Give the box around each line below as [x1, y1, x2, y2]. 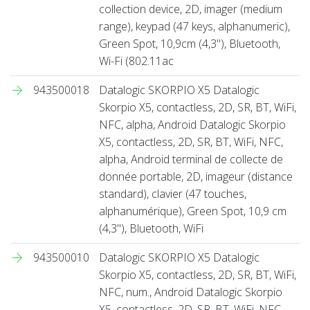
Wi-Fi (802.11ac [99, 53, 174, 69]
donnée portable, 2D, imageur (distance [99, 168, 293, 184]
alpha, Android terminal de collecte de [99, 151, 283, 167]
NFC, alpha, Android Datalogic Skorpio [99, 116, 286, 132]
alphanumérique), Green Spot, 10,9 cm [99, 203, 286, 219]
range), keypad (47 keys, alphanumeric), [99, 18, 290, 34]
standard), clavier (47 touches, [99, 185, 246, 201]
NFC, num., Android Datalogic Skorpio [99, 284, 282, 300]
